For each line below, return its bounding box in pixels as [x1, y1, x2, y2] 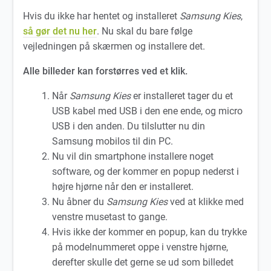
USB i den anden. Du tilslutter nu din [52, 120, 206, 132]
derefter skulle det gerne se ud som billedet [52, 256, 234, 269]
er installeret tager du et [131, 90, 233, 102]
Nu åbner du [52, 196, 107, 208]
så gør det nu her [23, 25, 97, 38]
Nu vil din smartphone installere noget [52, 151, 214, 163]
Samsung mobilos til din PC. [52, 135, 174, 148]
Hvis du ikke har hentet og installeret [23, 10, 180, 22]
